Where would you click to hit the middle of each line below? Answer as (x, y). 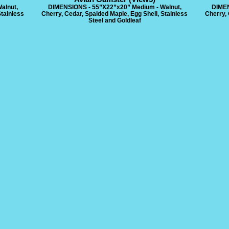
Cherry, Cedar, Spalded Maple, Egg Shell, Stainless (114, 14)
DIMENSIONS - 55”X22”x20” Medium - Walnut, (114, 7)
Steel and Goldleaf (114, 20)
